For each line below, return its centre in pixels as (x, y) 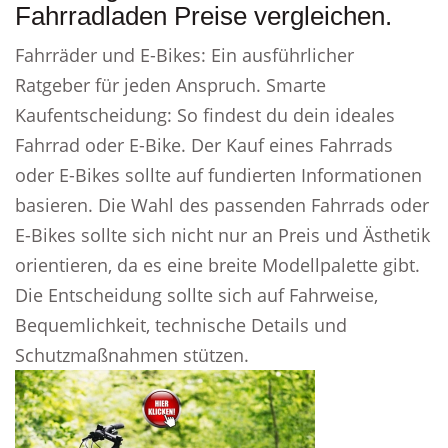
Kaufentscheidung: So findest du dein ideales (205, 115)
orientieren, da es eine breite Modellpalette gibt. (217, 265)
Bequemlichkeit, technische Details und (181, 325)
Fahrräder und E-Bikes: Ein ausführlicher (184, 55)
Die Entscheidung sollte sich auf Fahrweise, (196, 295)
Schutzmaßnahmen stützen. (132, 355)
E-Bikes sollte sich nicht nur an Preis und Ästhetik (222, 235)
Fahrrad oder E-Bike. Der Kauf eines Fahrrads (204, 145)
